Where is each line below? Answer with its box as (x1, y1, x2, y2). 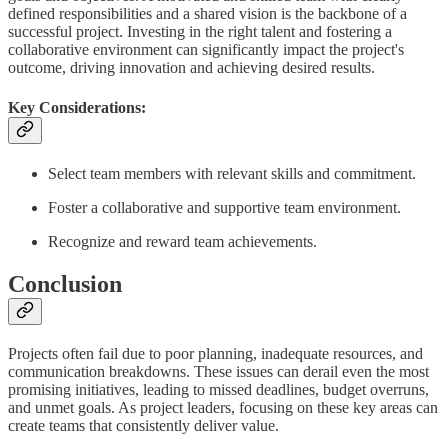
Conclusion (8, 270, 122, 297)
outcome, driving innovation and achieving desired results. (8, 59, 375, 77)
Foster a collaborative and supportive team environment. (48, 199, 401, 216)
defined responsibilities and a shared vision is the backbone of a (8, 5, 407, 23)
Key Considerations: (8, 98, 146, 116)
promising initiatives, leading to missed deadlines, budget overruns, (8, 380, 429, 398)
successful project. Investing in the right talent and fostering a (8, 23, 392, 41)
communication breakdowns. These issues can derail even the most (8, 362, 429, 380)
